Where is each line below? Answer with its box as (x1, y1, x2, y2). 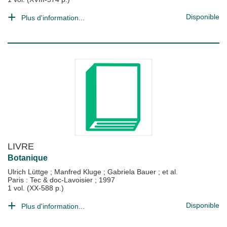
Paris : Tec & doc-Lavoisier (8, 176, 95, 184)
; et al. (158, 168, 178, 176)
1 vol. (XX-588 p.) (8, 184, 64, 192)
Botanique (8, 154, 48, 162)
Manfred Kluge (54, 168, 103, 176)
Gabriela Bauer (107, 168, 158, 176)
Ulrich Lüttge (8, 168, 50, 176)
